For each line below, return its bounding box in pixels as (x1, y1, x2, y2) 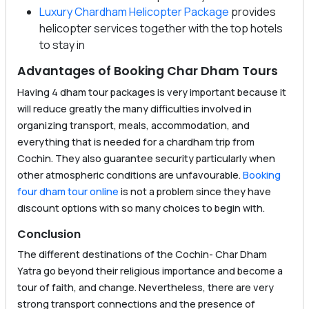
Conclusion (17, 226, 81, 243)
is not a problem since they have (119, 185, 271, 199)
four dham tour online (17, 185, 119, 199)
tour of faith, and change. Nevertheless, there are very (17, 281, 274, 295)
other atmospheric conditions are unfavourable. (17, 168, 243, 182)
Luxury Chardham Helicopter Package (39, 4, 229, 20)
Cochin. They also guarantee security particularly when (17, 152, 275, 166)
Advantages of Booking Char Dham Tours (17, 63, 278, 80)
